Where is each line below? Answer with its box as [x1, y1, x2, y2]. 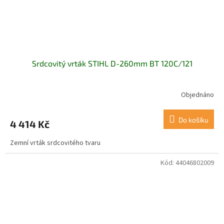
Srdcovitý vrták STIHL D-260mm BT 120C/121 [31, 58, 192, 68]
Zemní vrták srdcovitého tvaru [10, 138, 100, 148]
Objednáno [181, 89, 214, 100]
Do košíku [178, 115, 208, 124]
